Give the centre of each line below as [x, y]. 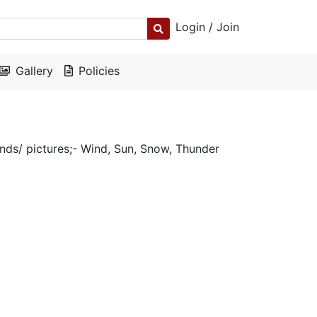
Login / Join [207, 27]
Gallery [35, 71]
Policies [99, 71]
